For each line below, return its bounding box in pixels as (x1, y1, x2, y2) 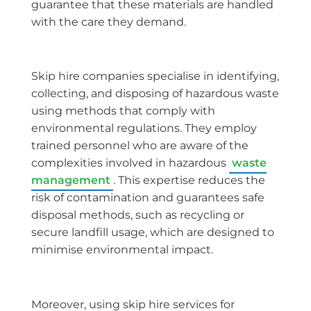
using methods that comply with (31, 104, 215, 118)
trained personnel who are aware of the (31, 139, 249, 153)
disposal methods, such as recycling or (31, 208, 244, 222)
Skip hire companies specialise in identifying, (31, 69, 279, 83)
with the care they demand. (31, 15, 186, 28)
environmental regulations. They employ (31, 121, 257, 135)
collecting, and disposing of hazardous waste (31, 87, 279, 101)
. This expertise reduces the (113, 174, 265, 187)
